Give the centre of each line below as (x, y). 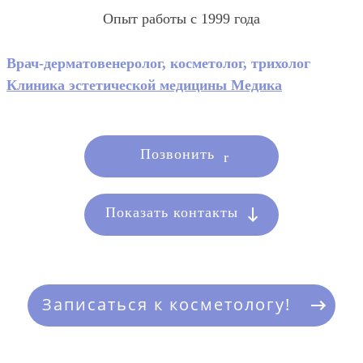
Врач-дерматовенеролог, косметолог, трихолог (158, 63)
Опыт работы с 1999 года (181, 19)
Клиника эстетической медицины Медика (144, 85)
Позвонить (177, 154)
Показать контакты (172, 212)
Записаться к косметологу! (166, 304)
